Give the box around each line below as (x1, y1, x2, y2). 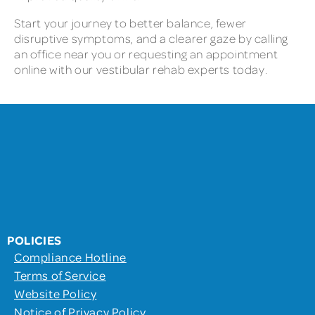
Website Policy (14, 285, 97, 301)
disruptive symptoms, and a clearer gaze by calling (14, 31, 289, 46)
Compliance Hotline (14, 249, 127, 264)
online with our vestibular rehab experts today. (14, 62, 270, 77)
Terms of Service (14, 267, 106, 283)
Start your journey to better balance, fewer (14, 15, 247, 31)
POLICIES (7, 232, 62, 247)
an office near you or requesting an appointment (14, 46, 278, 62)
